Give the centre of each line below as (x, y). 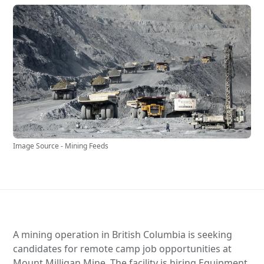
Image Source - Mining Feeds (61, 146)
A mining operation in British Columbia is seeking (123, 234)
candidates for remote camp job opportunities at (123, 248)
